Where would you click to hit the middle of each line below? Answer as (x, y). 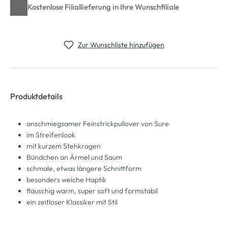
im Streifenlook (51, 135)
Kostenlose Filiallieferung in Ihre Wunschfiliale (103, 7)
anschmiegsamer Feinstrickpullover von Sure (98, 123)
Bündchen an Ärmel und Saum (74, 157)
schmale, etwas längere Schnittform (84, 168)
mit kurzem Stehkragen (64, 146)
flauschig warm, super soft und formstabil (92, 191)
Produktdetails (36, 96)
